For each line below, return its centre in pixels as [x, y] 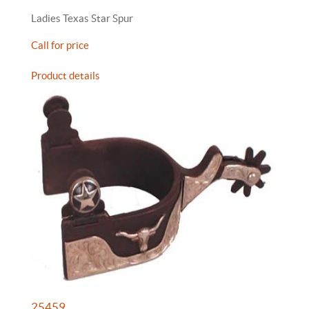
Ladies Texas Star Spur [82, 18]
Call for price [60, 45]
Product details [66, 76]
